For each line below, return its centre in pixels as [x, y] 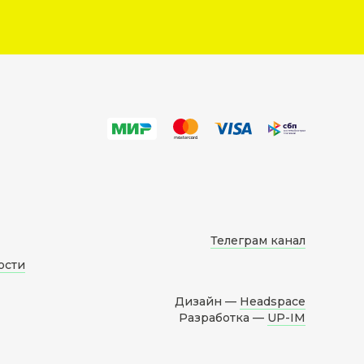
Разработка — [223, 318]
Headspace [273, 302]
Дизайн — [207, 302]
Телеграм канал [258, 241]
